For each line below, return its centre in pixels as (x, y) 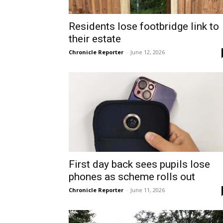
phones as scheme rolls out (132, 177)
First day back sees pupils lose (139, 165)
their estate (95, 39)
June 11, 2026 (148, 190)
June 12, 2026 (148, 52)
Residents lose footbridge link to (144, 27)
